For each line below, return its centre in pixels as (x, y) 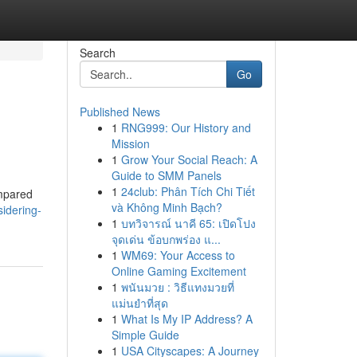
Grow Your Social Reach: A (189, 159)
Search (97, 53)
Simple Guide (145, 335)
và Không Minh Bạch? (167, 207)
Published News (120, 112)
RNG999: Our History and (186, 127)
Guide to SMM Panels (166, 175)
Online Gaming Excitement (178, 271)
